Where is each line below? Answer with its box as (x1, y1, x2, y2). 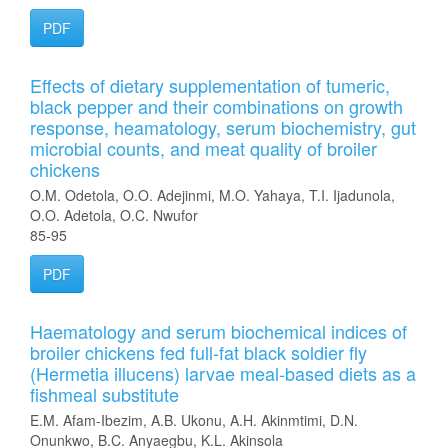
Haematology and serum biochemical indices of (30, 318, 407, 344)
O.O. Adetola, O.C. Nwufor (30, 205, 198, 225)
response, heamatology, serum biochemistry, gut (30, 114, 416, 140)
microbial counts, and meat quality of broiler (30, 135, 377, 161)
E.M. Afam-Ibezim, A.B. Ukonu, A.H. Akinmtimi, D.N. (30, 410, 358, 430)
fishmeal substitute (30, 381, 179, 407)
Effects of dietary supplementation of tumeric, (30, 72, 390, 98)
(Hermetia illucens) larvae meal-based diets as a (30, 360, 416, 386)
